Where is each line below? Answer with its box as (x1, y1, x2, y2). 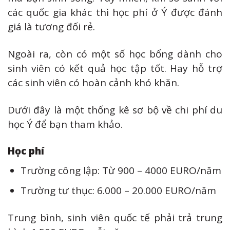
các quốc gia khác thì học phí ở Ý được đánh (8, 6, 222, 20)
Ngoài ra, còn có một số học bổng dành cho (8, 47, 222, 61)
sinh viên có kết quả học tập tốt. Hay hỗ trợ (8, 61, 222, 75)
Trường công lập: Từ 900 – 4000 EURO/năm (20, 163, 221, 177)
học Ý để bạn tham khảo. (8, 117, 123, 131)
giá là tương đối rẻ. (8, 20, 95, 34)
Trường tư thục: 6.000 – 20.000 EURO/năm (20, 184, 216, 198)
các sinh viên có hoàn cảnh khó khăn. (8, 75, 179, 89)
